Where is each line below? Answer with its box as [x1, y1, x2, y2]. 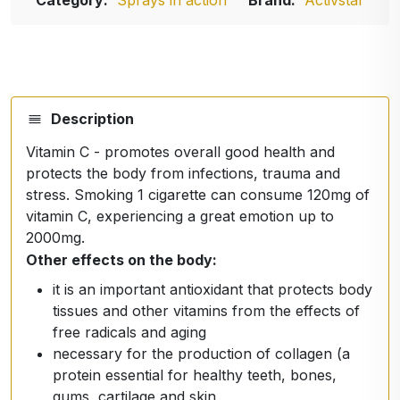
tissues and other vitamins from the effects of [53, 302, 360, 320]
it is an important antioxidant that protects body [53, 280, 372, 298]
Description [51, 110, 134, 128]
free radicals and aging [53, 323, 206, 341]
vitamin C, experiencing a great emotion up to [26, 207, 334, 225]
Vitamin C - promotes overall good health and [26, 143, 335, 161]
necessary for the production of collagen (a [53, 345, 350, 362]
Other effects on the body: [26, 251, 217, 269]
